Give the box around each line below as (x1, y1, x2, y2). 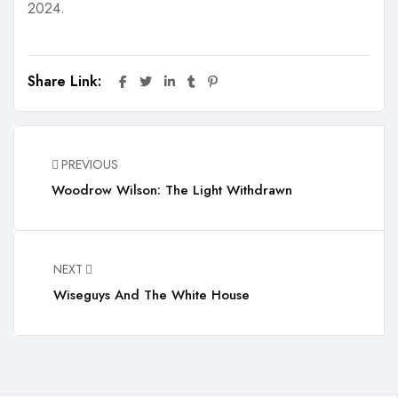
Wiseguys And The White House (52, 285, 250, 306)
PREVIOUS (61, 155, 119, 174)
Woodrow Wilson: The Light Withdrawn (52, 180, 293, 201)
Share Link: (28, 71, 106, 92)
